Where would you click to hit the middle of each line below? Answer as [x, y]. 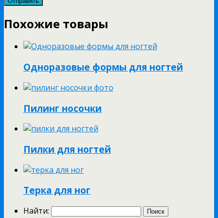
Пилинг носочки [63, 108]
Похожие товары [56, 23]
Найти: [36, 211]
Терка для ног [57, 190]
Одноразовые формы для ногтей [103, 67]
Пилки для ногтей [67, 149]
